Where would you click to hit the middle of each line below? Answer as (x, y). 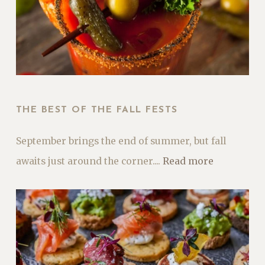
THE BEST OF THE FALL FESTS (97, 110)
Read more (188, 161)
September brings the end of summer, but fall (121, 141)
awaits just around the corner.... (89, 161)
